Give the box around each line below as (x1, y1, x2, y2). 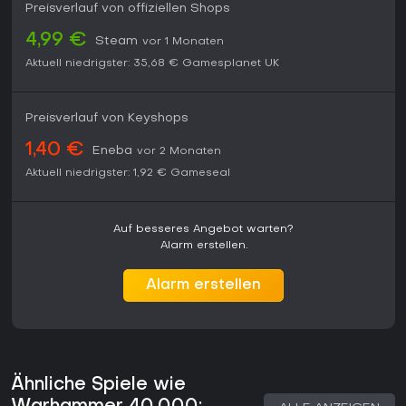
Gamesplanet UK (182, 58, 279, 70)
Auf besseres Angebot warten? (113, 224, 294, 236)
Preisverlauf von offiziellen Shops (25, 3, 230, 15)
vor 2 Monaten (137, 146, 221, 158)
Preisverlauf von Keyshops (25, 112, 188, 125)
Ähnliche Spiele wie (11, 376, 186, 395)
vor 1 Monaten (142, 36, 224, 48)
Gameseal (170, 168, 230, 179)
